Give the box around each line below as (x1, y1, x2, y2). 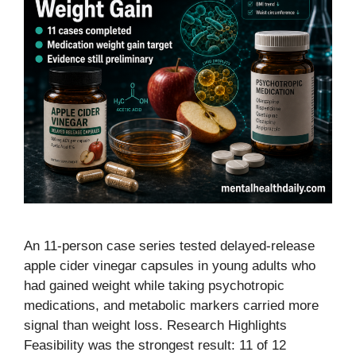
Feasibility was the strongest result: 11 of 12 (24, 338, 286, 353)
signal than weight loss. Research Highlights (24, 318, 287, 333)
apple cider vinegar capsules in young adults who (24, 258, 315, 273)
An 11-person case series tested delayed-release (24, 238, 315, 253)
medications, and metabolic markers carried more (24, 298, 319, 313)
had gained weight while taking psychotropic (24, 278, 284, 293)
